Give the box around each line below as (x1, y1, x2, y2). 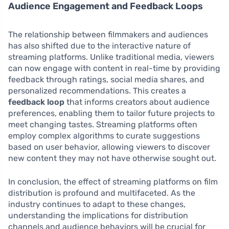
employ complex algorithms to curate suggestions (8, 131, 200, 141)
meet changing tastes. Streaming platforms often (8, 120, 197, 130)
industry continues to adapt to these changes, (8, 199, 186, 210)
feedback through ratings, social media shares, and (8, 75, 204, 85)
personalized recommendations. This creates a (8, 86, 186, 96)
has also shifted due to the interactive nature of (8, 41, 191, 51)
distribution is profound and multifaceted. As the (8, 188, 195, 198)
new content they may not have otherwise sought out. (8, 153, 216, 164)
